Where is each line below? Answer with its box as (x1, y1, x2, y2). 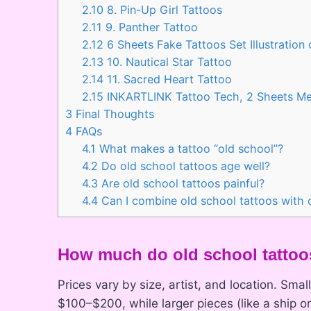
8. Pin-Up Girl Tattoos (103, 2, 223, 17)
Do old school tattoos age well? (98, 158, 271, 173)
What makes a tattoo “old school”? (96, 141, 284, 155)
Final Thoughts (72, 106, 154, 121)
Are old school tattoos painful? (98, 176, 265, 190)
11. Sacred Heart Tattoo (103, 72, 233, 86)
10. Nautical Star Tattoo (103, 54, 233, 69)
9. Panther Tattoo (102, 19, 199, 34)
